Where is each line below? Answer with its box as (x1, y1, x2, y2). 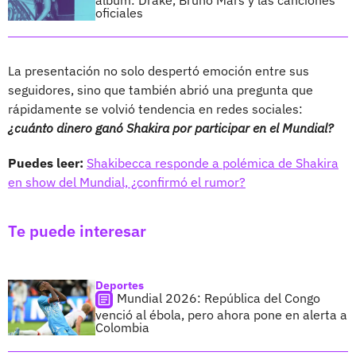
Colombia (95, 319, 149, 335)
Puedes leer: (8, 154, 87, 171)
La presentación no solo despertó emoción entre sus (8, 62, 309, 79)
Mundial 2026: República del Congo (117, 289, 320, 306)
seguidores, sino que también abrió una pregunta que (8, 81, 313, 98)
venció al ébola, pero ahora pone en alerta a (95, 306, 347, 323)
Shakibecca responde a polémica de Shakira (87, 154, 339, 171)
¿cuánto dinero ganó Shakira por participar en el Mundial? (8, 119, 334, 136)
